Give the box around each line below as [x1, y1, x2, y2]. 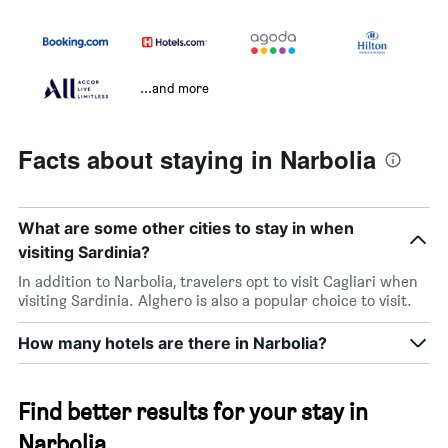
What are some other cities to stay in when [18, 218, 354, 239]
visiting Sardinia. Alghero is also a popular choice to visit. [18, 291, 412, 311]
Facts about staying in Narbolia [18, 142, 376, 177]
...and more [140, 79, 209, 97]
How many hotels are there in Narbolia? [18, 333, 327, 354]
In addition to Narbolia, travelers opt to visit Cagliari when [18, 272, 418, 292]
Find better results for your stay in [18, 397, 368, 427]
